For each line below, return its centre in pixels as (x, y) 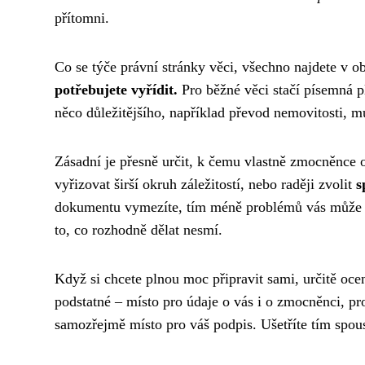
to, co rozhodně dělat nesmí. (139, 229)
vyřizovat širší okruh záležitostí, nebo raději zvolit (205, 184)
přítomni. (82, 18)
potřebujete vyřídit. (116, 89)
